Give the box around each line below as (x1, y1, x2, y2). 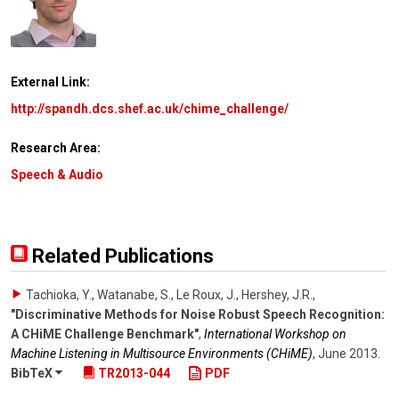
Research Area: (11, 141, 101, 156)
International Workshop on (204, 326, 346, 341)
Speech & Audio (11, 167, 103, 182)
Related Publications (28, 244, 214, 267)
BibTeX (11, 366, 55, 381)
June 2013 (318, 346, 378, 361)
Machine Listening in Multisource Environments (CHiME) (11, 346, 313, 361)
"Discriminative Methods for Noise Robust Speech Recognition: (11, 306, 385, 322)
